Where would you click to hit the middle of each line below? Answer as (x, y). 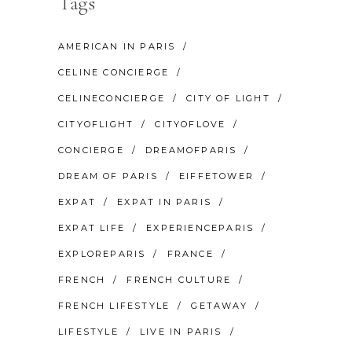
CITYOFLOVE (191, 124)
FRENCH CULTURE (179, 279)
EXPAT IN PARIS (165, 202)
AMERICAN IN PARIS (117, 46)
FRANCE (190, 253)
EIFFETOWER (217, 176)
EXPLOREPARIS (102, 253)
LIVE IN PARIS (181, 331)
